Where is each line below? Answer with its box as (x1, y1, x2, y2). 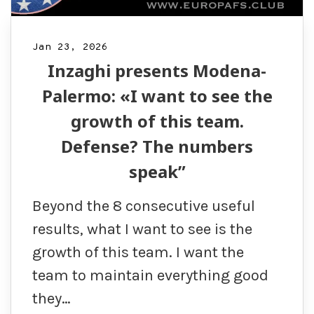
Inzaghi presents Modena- (48, 59, 266, 83)
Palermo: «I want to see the (41, 84, 273, 108)
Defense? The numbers (61, 135, 253, 158)
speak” (128, 160, 186, 184)
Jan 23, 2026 (32, 41, 108, 54)
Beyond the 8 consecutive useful (32, 197, 255, 216)
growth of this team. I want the (32, 243, 244, 262)
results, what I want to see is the (32, 220, 252, 239)
